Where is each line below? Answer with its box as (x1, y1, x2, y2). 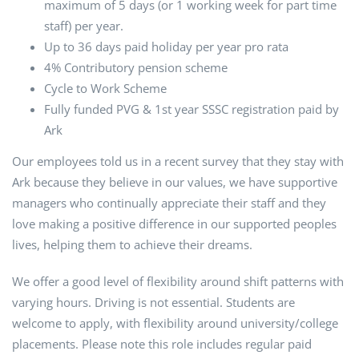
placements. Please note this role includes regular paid (12, 336, 312, 353)
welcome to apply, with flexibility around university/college (12, 315, 338, 332)
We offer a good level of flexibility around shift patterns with (12, 273, 344, 290)
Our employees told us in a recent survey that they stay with (12, 153, 344, 170)
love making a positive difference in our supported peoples (12, 216, 337, 232)
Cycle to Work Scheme (44, 80, 167, 97)
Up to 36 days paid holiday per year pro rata (44, 38, 288, 55)
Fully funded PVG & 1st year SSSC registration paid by (44, 101, 339, 118)
